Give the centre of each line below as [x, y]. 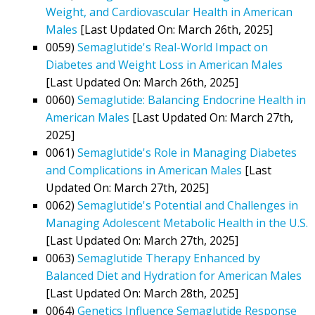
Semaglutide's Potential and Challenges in [188, 205]
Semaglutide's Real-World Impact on [173, 47]
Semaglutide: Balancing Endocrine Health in [192, 99]
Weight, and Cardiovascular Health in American [169, 12]
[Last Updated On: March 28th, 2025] [142, 293]
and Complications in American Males [144, 170]
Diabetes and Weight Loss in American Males [164, 64]
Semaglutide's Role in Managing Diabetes [187, 152]
